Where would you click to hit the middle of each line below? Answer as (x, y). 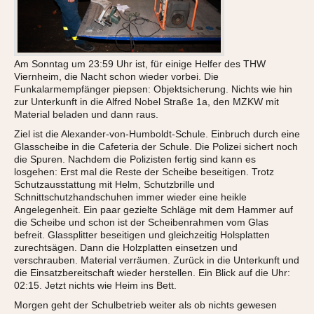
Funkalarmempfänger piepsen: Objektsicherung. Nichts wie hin (153, 89)
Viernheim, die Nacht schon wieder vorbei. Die (116, 77)
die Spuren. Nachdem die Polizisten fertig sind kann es (135, 159)
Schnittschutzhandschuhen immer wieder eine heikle (130, 197)
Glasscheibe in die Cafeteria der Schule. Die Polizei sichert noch (156, 147)
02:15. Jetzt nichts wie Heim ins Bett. (95, 286)
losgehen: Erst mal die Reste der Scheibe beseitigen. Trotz (144, 172)
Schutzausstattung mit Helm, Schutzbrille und (114, 185)
